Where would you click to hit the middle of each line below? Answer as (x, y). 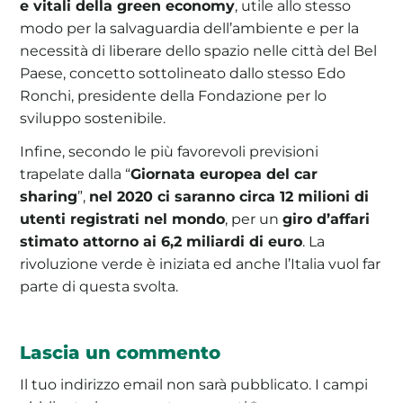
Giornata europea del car (224, 174)
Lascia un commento (123, 353)
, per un (254, 219)
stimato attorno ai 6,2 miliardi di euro (161, 242)
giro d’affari (327, 219)
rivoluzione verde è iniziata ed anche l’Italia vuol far (201, 264)
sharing (49, 197)
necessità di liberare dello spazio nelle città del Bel (199, 51)
